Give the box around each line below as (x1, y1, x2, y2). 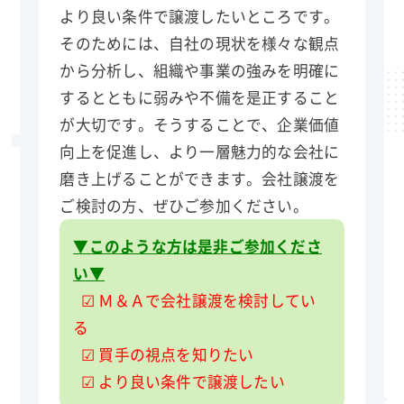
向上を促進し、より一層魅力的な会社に (60, 141, 340, 163)
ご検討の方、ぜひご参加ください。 (60, 195, 308, 217)
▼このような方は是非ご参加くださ (73, 235, 322, 258)
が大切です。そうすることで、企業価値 (60, 114, 340, 136)
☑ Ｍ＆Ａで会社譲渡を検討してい (73, 289, 317, 312)
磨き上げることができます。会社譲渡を (60, 168, 340, 190)
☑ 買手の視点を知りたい (73, 344, 254, 366)
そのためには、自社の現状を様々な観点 (60, 32, 340, 55)
